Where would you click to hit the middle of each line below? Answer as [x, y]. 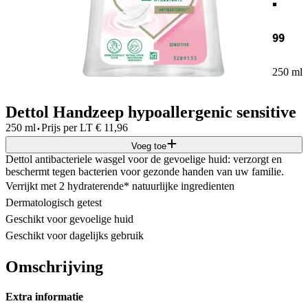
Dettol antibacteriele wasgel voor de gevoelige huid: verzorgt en [144, 159]
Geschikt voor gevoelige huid [69, 219]
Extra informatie [44, 297]
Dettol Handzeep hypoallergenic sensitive [151, 112]
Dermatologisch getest [54, 202]
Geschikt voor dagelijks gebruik [75, 235]
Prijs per [59, 127]
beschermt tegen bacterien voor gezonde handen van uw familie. [145, 171]
